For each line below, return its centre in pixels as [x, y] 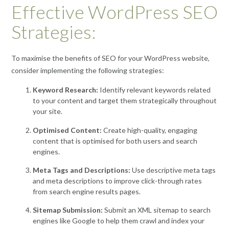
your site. [48, 111]
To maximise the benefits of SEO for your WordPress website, [110, 58]
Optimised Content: [67, 130]
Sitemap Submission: [68, 210]
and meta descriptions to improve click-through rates [117, 180]
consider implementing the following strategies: [88, 70]
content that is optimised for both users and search [115, 141]
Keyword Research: [65, 90]
